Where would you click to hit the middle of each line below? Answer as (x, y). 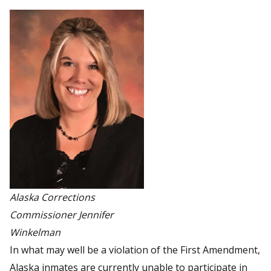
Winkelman (35, 232)
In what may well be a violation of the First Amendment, (135, 250)
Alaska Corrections (52, 197)
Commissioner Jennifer (62, 214)
